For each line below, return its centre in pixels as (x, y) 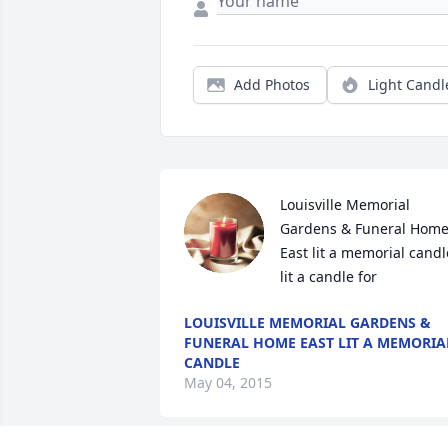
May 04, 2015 (228, 383)
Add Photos (272, 85)
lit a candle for (328, 277)
